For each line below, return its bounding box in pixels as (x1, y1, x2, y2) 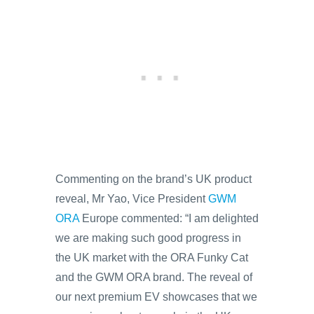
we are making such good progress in (55, 232, 241, 244)
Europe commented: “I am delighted (79, 212, 259, 224)
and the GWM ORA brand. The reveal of (55, 271, 252, 283)
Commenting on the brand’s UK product (55, 173, 252, 185)
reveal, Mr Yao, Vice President (55, 193, 208, 205)
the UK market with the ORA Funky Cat (55, 252, 248, 264)
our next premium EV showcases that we (55, 291, 257, 303)
